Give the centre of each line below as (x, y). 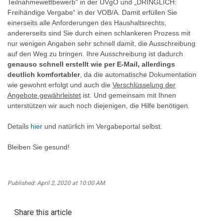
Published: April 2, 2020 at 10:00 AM (56, 183)
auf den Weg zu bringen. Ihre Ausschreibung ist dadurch (95, 54)
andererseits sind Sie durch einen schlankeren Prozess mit (99, 33)
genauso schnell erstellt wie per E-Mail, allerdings (91, 64)
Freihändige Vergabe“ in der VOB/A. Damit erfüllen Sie (92, 13)
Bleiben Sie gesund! (38, 147)
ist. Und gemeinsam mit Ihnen (129, 95)
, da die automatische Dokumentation (138, 75)
